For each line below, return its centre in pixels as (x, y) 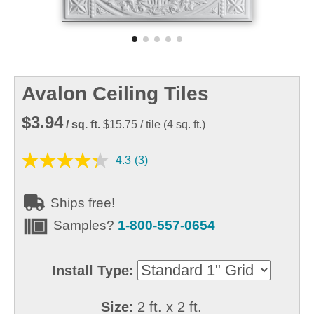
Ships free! (81, 203)
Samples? (86, 225)
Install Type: (93, 271)
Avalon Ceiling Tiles (115, 94)
